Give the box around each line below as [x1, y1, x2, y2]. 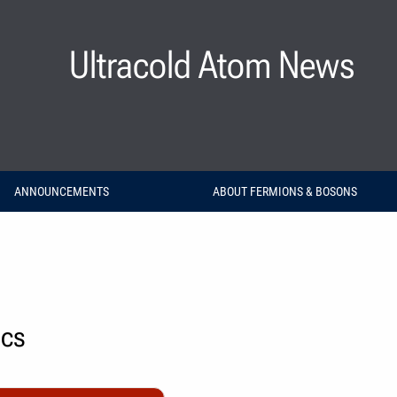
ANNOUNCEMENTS [14, 183, 109, 198]
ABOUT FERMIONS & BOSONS [213, 183, 357, 198]
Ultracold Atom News [69, 43, 354, 87]
